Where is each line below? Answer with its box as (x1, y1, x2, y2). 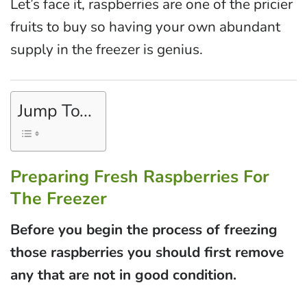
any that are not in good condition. (10, 265, 236, 284)
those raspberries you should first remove (10, 242, 284, 262)
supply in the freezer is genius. (10, 40, 203, 60)
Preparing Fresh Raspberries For (10, 165, 269, 189)
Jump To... (18, 99, 92, 123)
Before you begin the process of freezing (10, 219, 278, 239)
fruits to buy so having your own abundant (10, 17, 280, 37)
